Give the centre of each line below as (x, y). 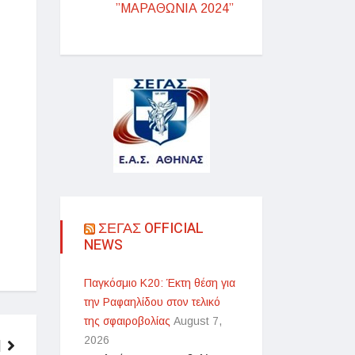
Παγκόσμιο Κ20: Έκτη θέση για (160, 283)
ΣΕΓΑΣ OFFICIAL (151, 229)
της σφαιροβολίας (127, 321)
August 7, (198, 321)
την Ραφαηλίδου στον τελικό (152, 302)
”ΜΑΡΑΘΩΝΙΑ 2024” (175, 8)
